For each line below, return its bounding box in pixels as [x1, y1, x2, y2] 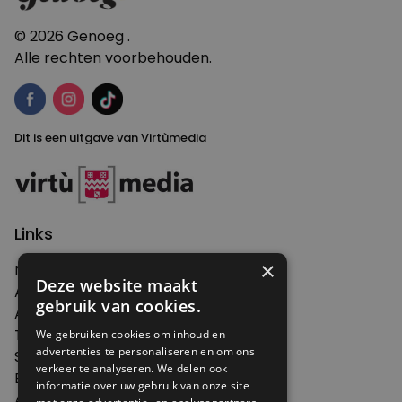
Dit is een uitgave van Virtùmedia [14, 128, 206, 146]
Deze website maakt [36, 275, 198, 296]
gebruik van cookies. [36, 295, 201, 317]
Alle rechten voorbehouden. [14, 47, 212, 68]
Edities [14, 367, 59, 389]
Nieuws [14, 259, 63, 281]
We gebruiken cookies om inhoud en [36, 327, 225, 342]
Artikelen [14, 281, 78, 302]
